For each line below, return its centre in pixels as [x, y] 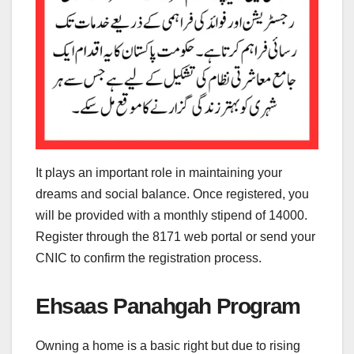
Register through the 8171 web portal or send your [175, 237]
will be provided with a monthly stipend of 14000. [171, 216]
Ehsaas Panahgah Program [171, 307]
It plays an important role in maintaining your [159, 173]
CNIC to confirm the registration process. [149, 258]
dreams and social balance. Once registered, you [172, 194]
